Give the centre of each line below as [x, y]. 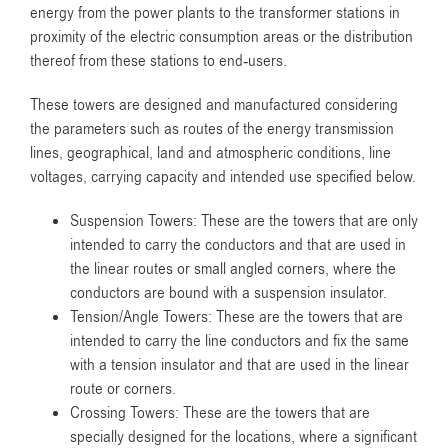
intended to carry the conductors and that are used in [238, 245]
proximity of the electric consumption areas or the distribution [221, 37]
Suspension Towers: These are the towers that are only [244, 221]
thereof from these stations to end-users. [158, 61]
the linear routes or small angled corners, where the [233, 269]
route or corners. [123, 389]
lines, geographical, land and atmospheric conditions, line [210, 153]
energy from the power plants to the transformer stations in [215, 13]
